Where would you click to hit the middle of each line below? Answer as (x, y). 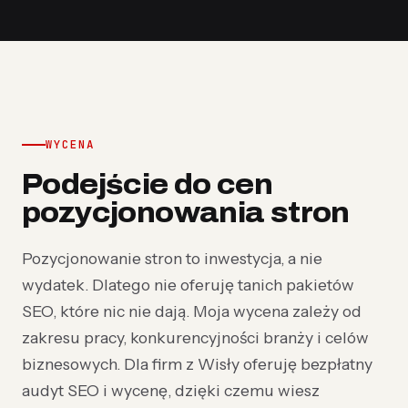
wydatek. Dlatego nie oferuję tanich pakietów (188, 285)
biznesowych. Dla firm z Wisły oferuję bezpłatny (197, 364)
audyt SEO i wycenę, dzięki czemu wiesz (171, 390)
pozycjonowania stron (186, 213)
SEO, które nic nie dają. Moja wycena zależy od (192, 311)
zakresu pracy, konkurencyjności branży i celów (195, 337)
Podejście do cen (148, 184)
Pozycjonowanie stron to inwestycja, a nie (172, 258)
